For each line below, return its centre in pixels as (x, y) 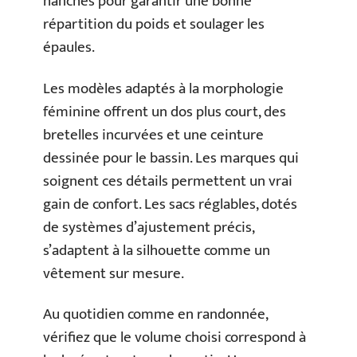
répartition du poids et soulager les (154, 25)
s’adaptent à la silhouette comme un (157, 250)
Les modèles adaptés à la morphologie (163, 88)
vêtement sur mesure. (114, 273)
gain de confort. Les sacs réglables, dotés (170, 204)
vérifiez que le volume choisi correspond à (175, 338)
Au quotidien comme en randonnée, (155, 315)
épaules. (69, 48)
